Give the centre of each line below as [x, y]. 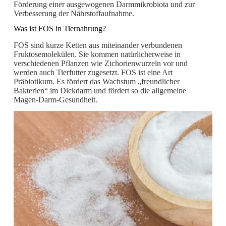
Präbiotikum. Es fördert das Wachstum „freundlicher [96, 82]
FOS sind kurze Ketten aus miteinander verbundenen [98, 45]
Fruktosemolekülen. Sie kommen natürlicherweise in [97, 54]
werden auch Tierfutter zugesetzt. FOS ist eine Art [93, 73]
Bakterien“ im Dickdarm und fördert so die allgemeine [100, 91]
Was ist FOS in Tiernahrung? [60, 29]
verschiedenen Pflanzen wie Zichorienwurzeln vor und [100, 64]
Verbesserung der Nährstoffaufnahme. [74, 13]
